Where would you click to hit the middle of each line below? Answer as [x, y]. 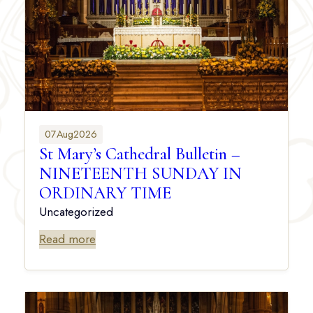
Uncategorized [76, 212]
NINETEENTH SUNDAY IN [140, 174]
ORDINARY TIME [105, 193]
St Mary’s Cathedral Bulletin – [140, 154]
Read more [67, 239]
